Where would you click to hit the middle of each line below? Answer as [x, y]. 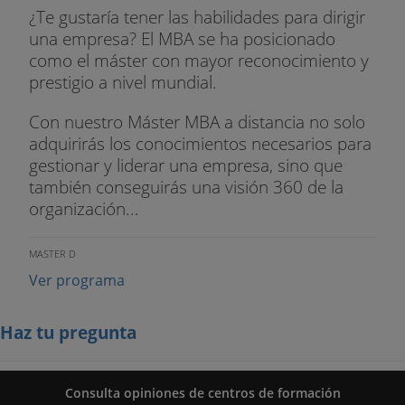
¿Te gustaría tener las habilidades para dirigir [197, 17]
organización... [84, 208]
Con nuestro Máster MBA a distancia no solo [197, 121]
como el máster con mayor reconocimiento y [199, 61]
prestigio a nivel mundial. [123, 82]
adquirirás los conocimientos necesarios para [200, 143]
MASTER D [52, 253]
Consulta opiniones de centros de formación [202, 392]
